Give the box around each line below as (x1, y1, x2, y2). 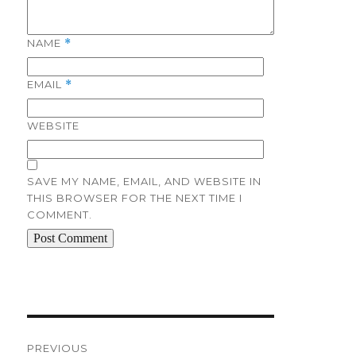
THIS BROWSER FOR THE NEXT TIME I (27, 192, 243, 205)
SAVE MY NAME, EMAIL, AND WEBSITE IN (27, 175, 262, 188)
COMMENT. (27, 208, 93, 222)
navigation (27, 333, 102, 349)
